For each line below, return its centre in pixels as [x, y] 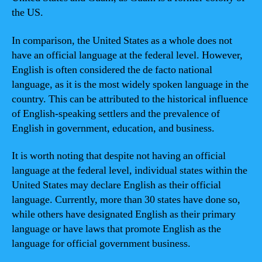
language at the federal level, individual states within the [130, 170]
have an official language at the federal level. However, [127, 55]
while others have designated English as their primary [124, 214]
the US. [27, 13]
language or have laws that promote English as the [116, 229]
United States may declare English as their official [116, 185]
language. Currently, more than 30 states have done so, [126, 200]
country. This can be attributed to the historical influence [130, 99]
